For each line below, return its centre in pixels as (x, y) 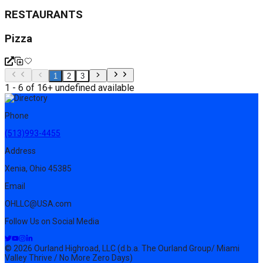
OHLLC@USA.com (38, 203)
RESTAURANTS (44, 15)
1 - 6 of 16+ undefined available (70, 87)
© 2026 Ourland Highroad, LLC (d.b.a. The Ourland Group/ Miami (122, 248)
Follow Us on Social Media (52, 221)
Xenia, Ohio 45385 (38, 168)
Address (20, 151)
